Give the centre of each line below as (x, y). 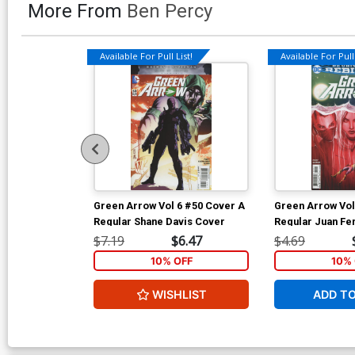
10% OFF (171, 261)
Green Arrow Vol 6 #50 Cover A (169, 205)
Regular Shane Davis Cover (159, 221)
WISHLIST (179, 294)
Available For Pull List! (146, 56)
